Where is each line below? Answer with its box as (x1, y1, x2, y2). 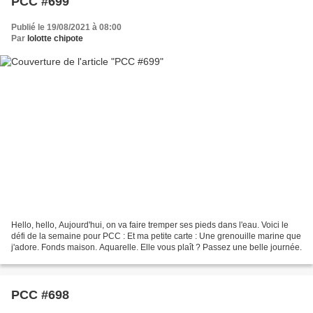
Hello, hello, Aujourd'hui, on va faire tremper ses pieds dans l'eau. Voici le (11, 220, 289, 231)
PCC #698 (11, 288, 69, 303)
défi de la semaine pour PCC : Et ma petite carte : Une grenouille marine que (11, 231, 301, 242)
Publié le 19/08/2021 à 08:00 (11, 22, 122, 32)
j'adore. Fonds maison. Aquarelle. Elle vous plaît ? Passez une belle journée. (11, 242, 302, 253)
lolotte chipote (27, 33, 83, 43)
